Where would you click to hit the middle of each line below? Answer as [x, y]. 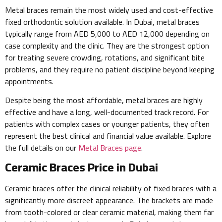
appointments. [29, 81]
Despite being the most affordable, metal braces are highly [104, 100]
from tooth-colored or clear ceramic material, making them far [109, 212]
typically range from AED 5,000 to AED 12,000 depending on [107, 33]
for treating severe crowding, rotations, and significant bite [105, 57]
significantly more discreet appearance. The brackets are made [109, 200]
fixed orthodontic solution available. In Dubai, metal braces [102, 22]
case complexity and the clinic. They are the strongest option [107, 45]
